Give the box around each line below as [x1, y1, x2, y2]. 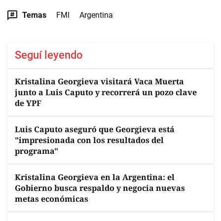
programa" [15, 146, 58, 156]
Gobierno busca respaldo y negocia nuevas [15, 183, 185, 193]
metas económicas [15, 193, 88, 204]
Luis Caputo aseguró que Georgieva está [15, 124, 175, 135]
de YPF [15, 98, 41, 109]
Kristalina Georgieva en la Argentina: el [15, 172, 175, 183]
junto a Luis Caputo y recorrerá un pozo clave [15, 87, 197, 98]
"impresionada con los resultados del [15, 135, 164, 146]
